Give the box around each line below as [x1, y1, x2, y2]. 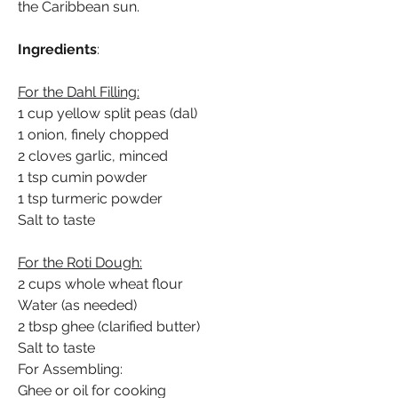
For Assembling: [18, 361, 123, 378]
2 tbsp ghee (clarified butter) [18, 318, 200, 335]
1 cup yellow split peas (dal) [18, 105, 197, 122]
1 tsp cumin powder [18, 169, 147, 186]
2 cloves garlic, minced [18, 147, 168, 164]
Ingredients [18, 41, 97, 58]
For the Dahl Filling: [18, 84, 139, 100]
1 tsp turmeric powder [18, 190, 163, 207]
